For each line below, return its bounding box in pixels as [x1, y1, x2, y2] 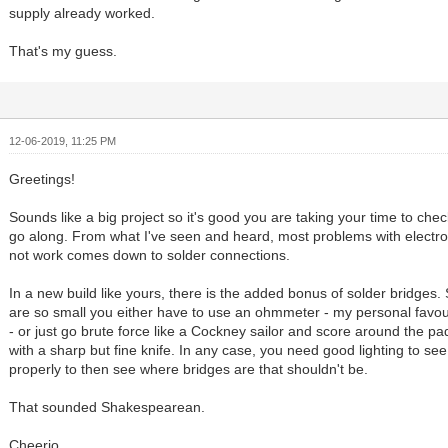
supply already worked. [9, 5, 156, 22]
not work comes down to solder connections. [9, 247, 291, 264]
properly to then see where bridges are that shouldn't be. [9, 361, 369, 378]
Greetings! [9, 171, 76, 188]
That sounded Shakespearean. [9, 399, 206, 416]
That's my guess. [9, 43, 118, 60]
